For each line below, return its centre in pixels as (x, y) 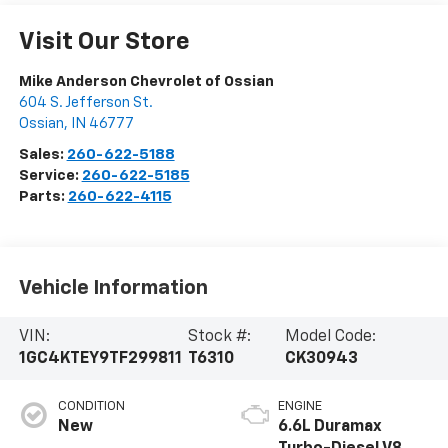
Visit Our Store (104, 42)
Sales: (42, 155)
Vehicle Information (113, 287)
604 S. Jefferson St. (85, 103)
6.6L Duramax (330, 427)
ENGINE (300, 407)
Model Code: (331, 337)
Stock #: (220, 337)
